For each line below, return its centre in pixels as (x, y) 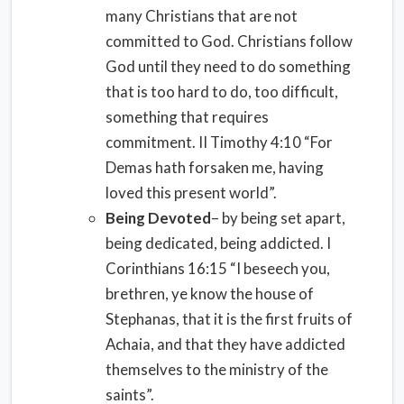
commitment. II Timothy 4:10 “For (219, 142)
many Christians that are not (202, 16)
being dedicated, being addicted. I (218, 243)
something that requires (187, 117)
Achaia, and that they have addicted (225, 344)
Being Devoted (158, 218)
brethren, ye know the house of (210, 294)
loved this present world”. (191, 193)
